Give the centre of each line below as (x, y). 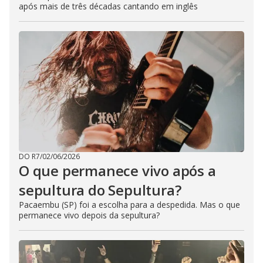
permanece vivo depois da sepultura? (89, 215)
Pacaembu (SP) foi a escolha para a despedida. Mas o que (129, 205)
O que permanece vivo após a (117, 171)
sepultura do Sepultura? (100, 190)
